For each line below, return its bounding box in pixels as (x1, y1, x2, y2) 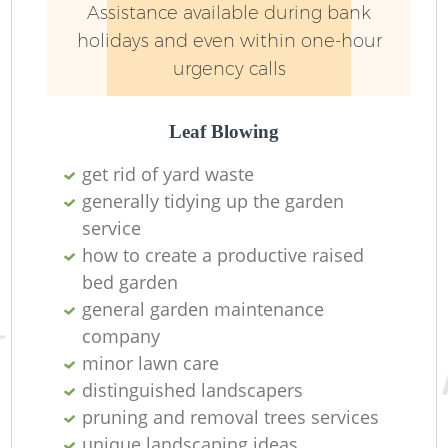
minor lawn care (82, 350, 220, 375)
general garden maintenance (82, 296, 325, 321)
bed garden (82, 269, 179, 294)
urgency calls (172, 58, 286, 81)
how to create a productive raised (82, 242, 365, 267)
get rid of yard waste (82, 161, 255, 186)
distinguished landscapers (82, 377, 304, 402)
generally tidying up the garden (82, 188, 345, 213)
